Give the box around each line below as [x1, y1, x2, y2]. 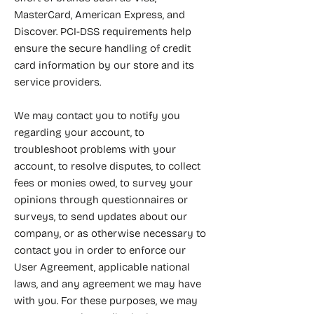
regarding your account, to [14, 126, 144, 139]
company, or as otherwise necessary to [14, 227, 206, 240]
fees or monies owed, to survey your [14, 177, 193, 189]
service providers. [14, 76, 101, 88]
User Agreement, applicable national [14, 261, 190, 273]
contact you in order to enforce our [14, 244, 186, 257]
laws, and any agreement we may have [14, 278, 201, 290]
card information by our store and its [14, 59, 194, 71]
